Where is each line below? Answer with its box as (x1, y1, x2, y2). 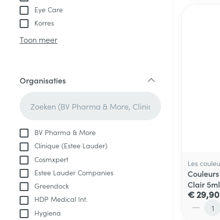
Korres (34, 17, 54, 27)
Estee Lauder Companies (34, 167, 113, 177)
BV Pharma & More (34, 127, 96, 137)
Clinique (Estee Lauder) (34, 140, 108, 151)
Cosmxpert (34, 154, 68, 164)
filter (42, 84, 58, 95)
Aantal (187, 198, 211, 210)
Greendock (34, 181, 69, 191)
